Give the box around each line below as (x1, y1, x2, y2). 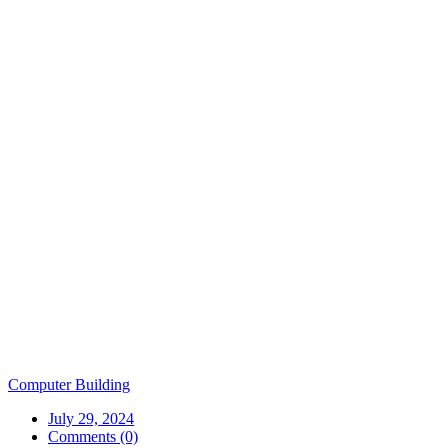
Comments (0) (48, 428, 138, 446)
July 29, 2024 (48, 410, 134, 428)
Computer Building (8, 376, 130, 394)
